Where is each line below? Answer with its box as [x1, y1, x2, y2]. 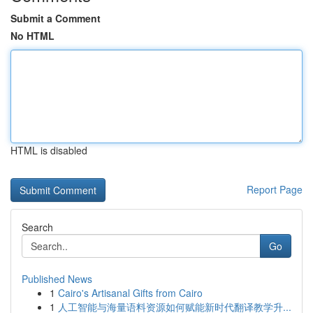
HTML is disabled [10, 143, 87, 157]
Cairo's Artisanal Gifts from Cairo [58, 286, 203, 300]
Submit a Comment [10, 11, 101, 25]
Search [22, 220, 53, 234]
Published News [22, 272, 92, 286]
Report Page [247, 182, 303, 196]
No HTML [10, 29, 54, 43]
